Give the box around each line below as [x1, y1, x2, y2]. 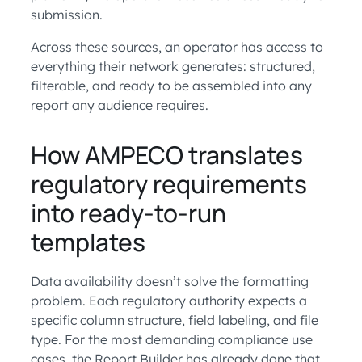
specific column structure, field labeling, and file [31, 312, 318, 329]
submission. [31, 6, 103, 23]
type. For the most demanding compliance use [31, 331, 313, 348]
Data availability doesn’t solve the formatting [31, 273, 309, 290]
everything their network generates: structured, [31, 58, 315, 75]
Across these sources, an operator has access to [31, 39, 323, 56]
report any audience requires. [31, 97, 208, 114]
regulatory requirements [31, 167, 307, 201]
